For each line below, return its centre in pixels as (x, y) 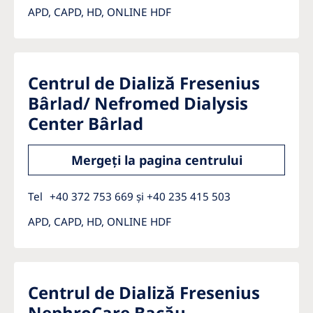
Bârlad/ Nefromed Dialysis (138, 103)
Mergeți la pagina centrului (156, 160)
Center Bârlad (86, 123)
